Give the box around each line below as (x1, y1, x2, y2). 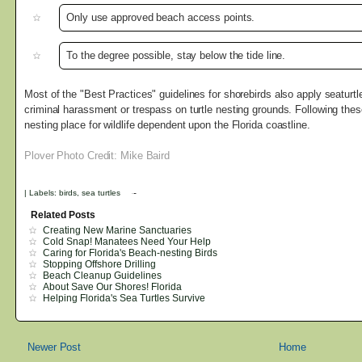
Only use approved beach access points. (66, 11, 255, 24)
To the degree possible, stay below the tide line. (66, 49, 286, 62)
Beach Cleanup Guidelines (43, 269, 162, 281)
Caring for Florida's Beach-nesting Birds (43, 246, 218, 259)
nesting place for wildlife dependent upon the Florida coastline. (24, 119, 310, 132)
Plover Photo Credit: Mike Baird (24, 149, 170, 162)
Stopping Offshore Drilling (43, 258, 157, 270)
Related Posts (31, 208, 96, 221)
